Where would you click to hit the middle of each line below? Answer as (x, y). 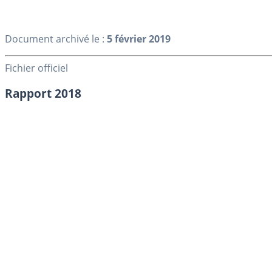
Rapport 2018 (43, 93)
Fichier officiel (36, 68)
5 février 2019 (139, 39)
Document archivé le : (56, 39)
